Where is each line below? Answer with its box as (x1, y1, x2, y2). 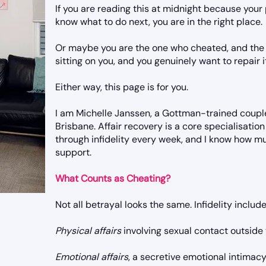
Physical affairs (55, 224, 121, 237)
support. (55, 146, 91, 159)
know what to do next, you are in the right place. (55, 15, 262, 28)
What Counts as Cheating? (55, 172, 170, 185)
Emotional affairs (55, 251, 128, 263)
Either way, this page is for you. (55, 81, 188, 93)
